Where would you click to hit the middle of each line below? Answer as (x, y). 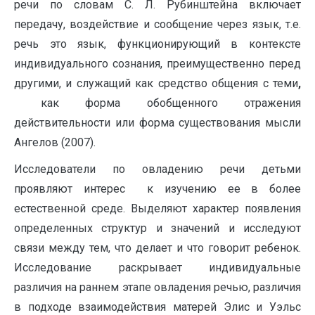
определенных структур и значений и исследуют (157, 228)
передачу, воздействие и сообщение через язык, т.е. (157, 24)
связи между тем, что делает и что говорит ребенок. (157, 248)
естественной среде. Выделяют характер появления (157, 208)
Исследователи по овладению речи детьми (157, 169)
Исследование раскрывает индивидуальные (157, 268)
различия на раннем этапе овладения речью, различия (157, 287)
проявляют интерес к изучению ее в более (157, 189)
